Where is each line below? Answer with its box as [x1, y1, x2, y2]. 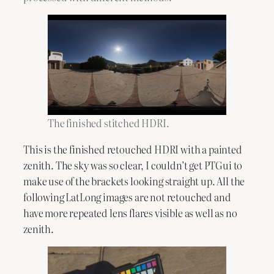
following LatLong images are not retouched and [23, 189, 231, 204]
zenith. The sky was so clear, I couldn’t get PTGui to [23, 157, 243, 172]
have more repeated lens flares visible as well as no [23, 205, 237, 220]
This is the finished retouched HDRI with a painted [23, 141, 242, 157]
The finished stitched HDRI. [48, 116, 169, 131]
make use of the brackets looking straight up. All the [23, 173, 245, 188]
